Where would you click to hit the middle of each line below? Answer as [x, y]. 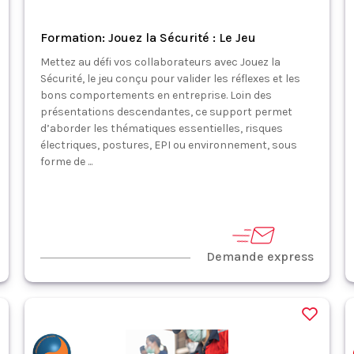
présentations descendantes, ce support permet [166, 112]
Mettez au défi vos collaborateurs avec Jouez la [160, 62]
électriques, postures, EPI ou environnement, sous [168, 145]
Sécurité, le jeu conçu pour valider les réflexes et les [170, 79]
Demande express [260, 256]
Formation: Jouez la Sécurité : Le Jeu [148, 38]
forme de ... [66, 162]
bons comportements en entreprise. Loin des [156, 95]
